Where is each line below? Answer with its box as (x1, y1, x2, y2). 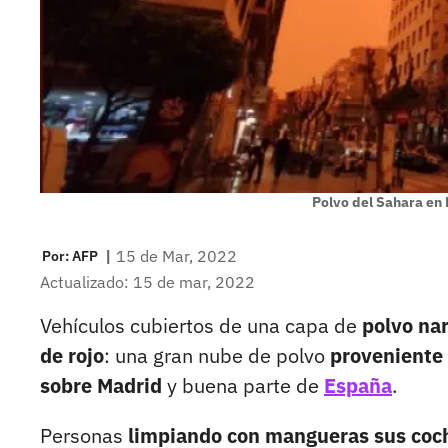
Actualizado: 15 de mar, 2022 (40, 272, 255, 293)
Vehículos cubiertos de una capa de (40, 312, 362, 340)
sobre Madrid (40, 372, 162, 400)
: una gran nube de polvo (104, 342, 330, 370)
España (324, 372, 392, 400)
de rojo (40, 342, 104, 370)
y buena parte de (162, 372, 324, 400)
